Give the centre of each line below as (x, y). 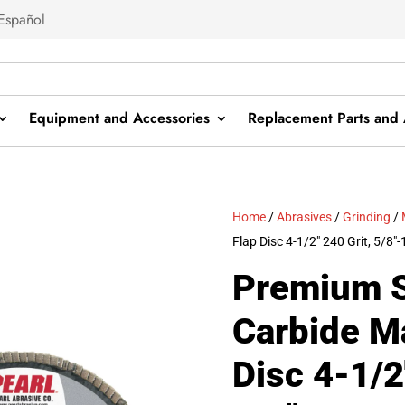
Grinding (367, 217)
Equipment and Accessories (119, 118)
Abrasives (305, 217)
